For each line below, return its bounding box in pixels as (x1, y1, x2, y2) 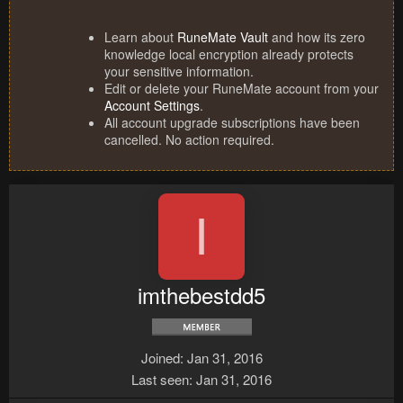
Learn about (104, 28, 177, 47)
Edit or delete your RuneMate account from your (104, 79, 379, 98)
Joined (140, 348, 180, 368)
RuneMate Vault (177, 28, 268, 47)
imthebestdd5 (138, 279, 265, 311)
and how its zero (268, 28, 365, 47)
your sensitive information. (104, 62, 254, 81)
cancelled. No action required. (104, 130, 274, 149)
